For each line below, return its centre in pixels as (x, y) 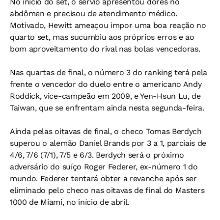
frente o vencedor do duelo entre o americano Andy (106, 84)
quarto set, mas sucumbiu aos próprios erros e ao (102, 37)
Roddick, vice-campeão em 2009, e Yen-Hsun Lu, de (105, 96)
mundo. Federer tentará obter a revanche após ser (103, 179)
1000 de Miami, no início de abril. (70, 202)
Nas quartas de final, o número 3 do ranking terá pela (109, 72)
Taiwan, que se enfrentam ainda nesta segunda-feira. (107, 108)
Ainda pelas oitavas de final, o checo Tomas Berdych (106, 131)
